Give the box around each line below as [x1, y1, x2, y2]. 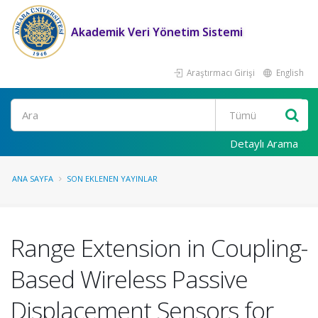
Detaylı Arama [230, 136, 298, 150]
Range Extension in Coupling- [11, 231, 307, 264]
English [274, 67, 304, 78]
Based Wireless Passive [11, 263, 248, 295]
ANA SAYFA [12, 173, 53, 184]
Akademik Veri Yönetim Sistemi [71, 24, 243, 40]
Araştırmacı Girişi [185, 67, 255, 78]
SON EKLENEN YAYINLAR [67, 173, 158, 184]
